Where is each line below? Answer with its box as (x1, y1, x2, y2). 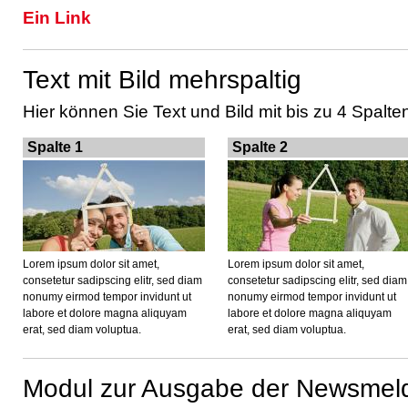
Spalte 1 (27, 139, 83, 155)
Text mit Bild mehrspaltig (23, 65, 301, 94)
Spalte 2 (232, 139, 288, 155)
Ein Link (23, 7, 91, 27)
